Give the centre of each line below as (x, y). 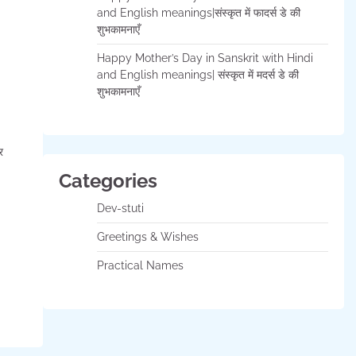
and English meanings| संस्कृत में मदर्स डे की (197, 75)
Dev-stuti (120, 208)
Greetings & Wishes (147, 237)
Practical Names (140, 265)
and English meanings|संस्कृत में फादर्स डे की (198, 13)
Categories (108, 181)
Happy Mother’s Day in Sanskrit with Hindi (205, 58)
